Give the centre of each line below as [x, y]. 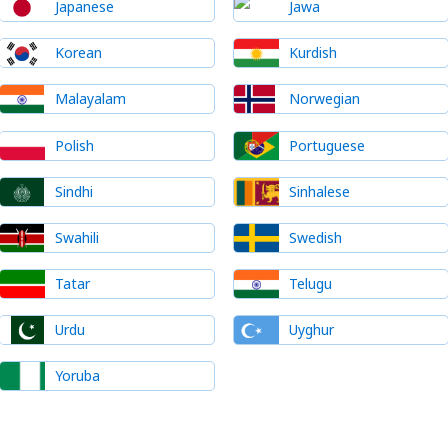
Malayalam [90, 99]
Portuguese [327, 145]
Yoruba [77, 376]
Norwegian [325, 99]
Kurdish [313, 53]
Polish [74, 145]
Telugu [311, 284]
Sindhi [73, 191]
